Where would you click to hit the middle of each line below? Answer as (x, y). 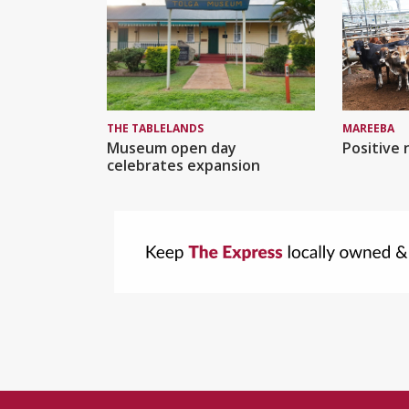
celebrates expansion (184, 166)
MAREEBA (368, 129)
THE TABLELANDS (155, 129)
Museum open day (172, 148)
